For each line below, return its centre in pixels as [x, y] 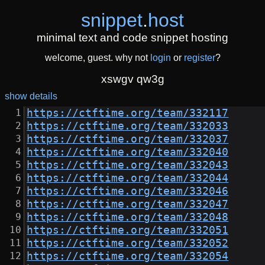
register [199, 58]
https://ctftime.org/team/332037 [128, 139]
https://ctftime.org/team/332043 [128, 165]
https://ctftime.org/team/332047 [128, 204]
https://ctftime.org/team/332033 [128, 126]
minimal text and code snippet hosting [132, 38]
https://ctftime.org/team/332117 [128, 113]
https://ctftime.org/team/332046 [128, 191]
